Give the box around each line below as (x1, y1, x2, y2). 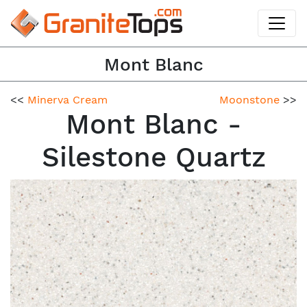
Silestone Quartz (41, 140, 266, 173)
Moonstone (219, 93, 280, 106)
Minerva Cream (27, 93, 108, 106)
